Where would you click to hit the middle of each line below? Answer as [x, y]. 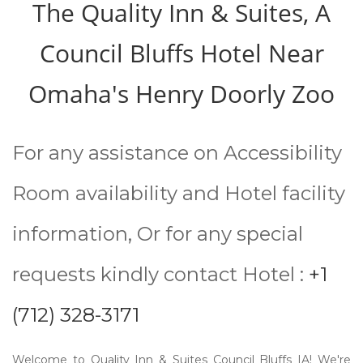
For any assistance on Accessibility [177, 152]
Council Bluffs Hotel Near [181, 53]
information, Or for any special [158, 233]
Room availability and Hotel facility [179, 193]
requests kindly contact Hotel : [160, 274]
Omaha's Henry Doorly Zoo [181, 93]
